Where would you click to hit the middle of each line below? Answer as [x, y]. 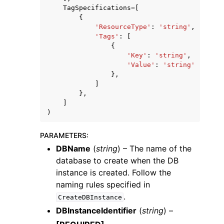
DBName [73, 148]
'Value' [141, 65]
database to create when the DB [117, 160]
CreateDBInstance [90, 197]
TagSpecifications [97, 8]
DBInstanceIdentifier [96, 210]
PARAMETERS [63, 135]
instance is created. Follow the [113, 172]
